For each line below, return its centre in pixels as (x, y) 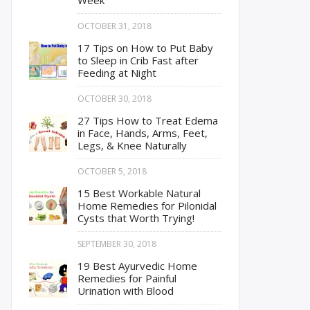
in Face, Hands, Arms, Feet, (143, 133)
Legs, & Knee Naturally (132, 145)
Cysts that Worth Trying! (136, 218)
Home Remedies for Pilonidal (147, 206)
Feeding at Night (117, 73)
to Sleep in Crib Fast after (138, 60)
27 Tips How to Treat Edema (148, 120)
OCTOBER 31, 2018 (115, 26)
